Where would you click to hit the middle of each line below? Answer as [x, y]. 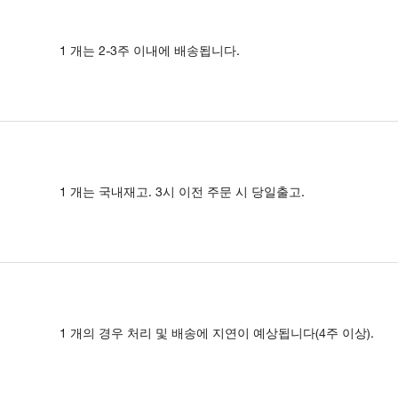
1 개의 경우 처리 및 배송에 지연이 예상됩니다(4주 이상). [217, 333]
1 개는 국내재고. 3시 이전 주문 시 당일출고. [182, 191]
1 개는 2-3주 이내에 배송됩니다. [150, 50]
